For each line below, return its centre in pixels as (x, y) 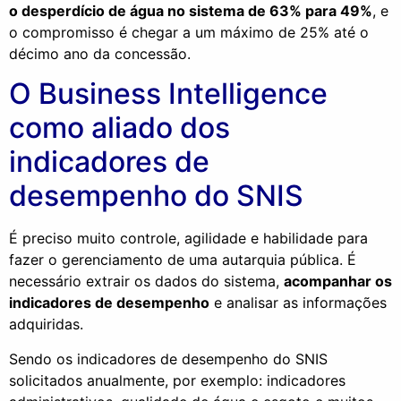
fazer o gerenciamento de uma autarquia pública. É (183, 260)
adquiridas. (46, 324)
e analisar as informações (298, 303)
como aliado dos (119, 128)
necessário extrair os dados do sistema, (146, 282)
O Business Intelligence (168, 94)
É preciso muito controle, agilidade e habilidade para (188, 239)
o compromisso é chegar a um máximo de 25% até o (189, 32)
